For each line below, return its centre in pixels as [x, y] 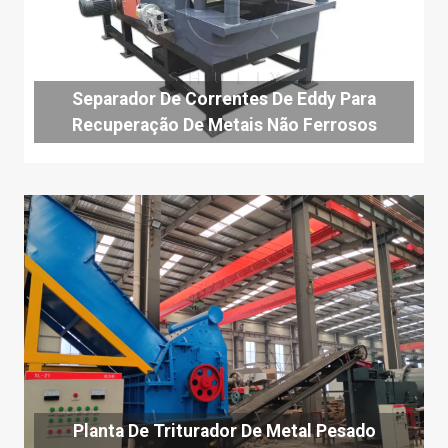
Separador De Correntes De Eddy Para [224, 99]
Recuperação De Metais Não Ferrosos [224, 125]
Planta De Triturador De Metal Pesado [224, 431]
